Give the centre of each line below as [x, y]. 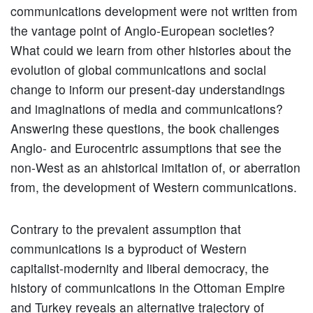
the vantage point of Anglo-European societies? [143, 31]
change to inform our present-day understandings [148, 89]
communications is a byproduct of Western [129, 249]
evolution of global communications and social [138, 70]
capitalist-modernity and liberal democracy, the [140, 268]
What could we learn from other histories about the [151, 50]
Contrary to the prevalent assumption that [126, 229]
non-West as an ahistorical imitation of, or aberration [155, 168]
